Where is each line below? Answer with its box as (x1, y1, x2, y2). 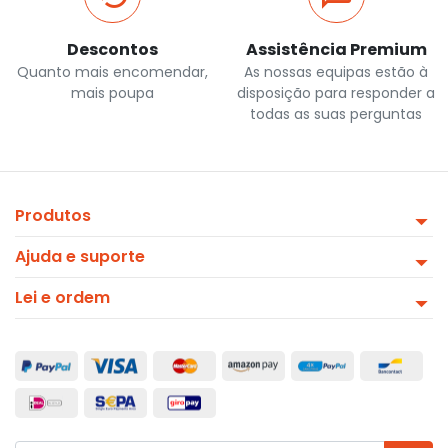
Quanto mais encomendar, (16, 61, 208, 82)
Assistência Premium (245, 37, 427, 61)
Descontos (66, 37, 158, 61)
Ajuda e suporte (15, 244, 145, 268)
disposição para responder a (237, 82, 435, 103)
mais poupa (70, 82, 154, 103)
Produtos (15, 203, 91, 227)
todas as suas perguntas (250, 103, 422, 124)
